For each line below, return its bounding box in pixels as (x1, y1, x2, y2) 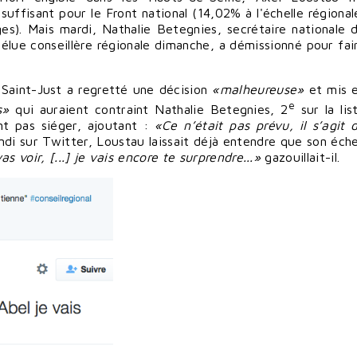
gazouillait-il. (261, 150, 340, 165)
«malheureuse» (212, 81, 304, 96)
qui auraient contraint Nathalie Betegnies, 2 (9, 102, 288, 117)
